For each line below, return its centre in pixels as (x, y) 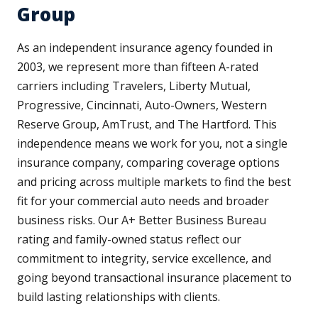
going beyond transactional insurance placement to (154, 278)
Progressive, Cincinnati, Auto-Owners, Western (142, 105)
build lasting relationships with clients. (119, 297)
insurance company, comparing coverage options (148, 163)
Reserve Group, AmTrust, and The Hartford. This (147, 125)
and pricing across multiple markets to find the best (154, 182)
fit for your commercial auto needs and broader (143, 201)
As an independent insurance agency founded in (145, 48)
